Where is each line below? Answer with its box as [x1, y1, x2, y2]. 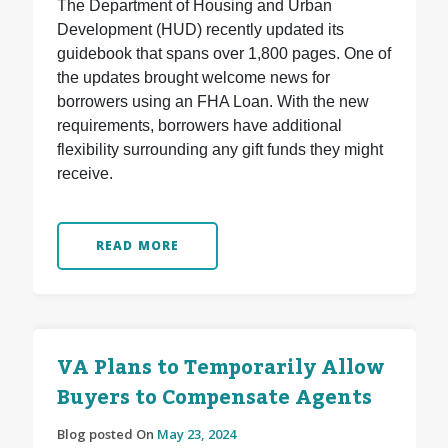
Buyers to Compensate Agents [56, 378, 372, 419]
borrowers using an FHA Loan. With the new [56, 93, 369, 111]
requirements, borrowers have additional [56, 117, 342, 135]
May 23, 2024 [156, 425, 236, 444]
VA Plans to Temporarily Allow [56, 348, 385, 389]
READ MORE [95, 237, 180, 255]
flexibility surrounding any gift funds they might [56, 141, 383, 159]
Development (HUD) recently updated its [56, 21, 344, 39]
